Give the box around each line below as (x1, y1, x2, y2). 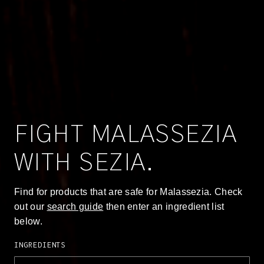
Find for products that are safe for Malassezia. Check (14, 187, 243, 197)
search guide (47, 202, 104, 212)
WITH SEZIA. (14, 151, 155, 175)
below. (14, 216, 42, 227)
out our (14, 202, 47, 212)
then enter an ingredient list (103, 202, 225, 212)
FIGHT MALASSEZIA (14, 123, 237, 147)
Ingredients (14, 237, 66, 250)
